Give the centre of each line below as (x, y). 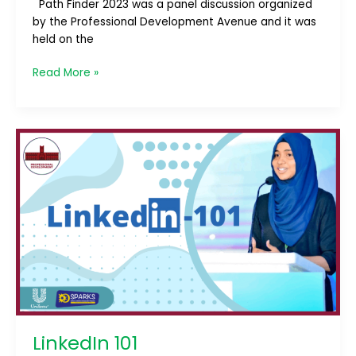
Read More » (65, 73)
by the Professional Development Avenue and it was (174, 21)
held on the (63, 39)
